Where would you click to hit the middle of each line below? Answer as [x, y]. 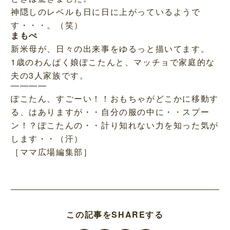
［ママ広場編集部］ [51, 152]
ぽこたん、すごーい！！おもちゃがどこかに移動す [114, 99]
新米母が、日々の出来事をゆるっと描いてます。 [110, 48]
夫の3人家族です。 [50, 75]
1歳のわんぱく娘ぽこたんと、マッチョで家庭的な [113, 62]
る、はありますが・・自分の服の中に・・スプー [110, 112]
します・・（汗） [47, 139]
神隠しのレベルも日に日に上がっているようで [106, 12]
